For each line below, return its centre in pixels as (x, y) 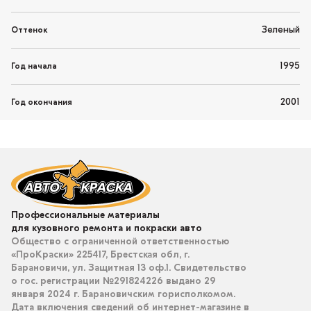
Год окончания (42, 102)
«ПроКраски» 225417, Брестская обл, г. (100, 255)
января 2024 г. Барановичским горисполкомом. (123, 295)
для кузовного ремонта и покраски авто (107, 229)
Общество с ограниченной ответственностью (120, 242)
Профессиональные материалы (85, 216)
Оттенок (30, 30)
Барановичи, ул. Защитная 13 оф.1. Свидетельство (129, 269)
